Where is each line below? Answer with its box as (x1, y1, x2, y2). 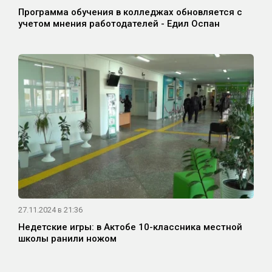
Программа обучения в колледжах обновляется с (18, 7, 242, 18)
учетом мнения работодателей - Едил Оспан (18, 18, 220, 30)
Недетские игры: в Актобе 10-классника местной (18, 222, 242, 233)
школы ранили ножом (18, 233, 117, 245)
